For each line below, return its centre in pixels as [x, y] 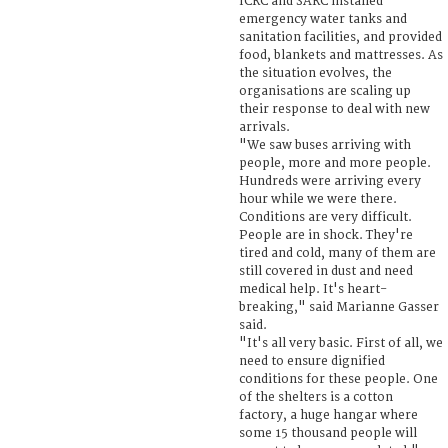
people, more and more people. [335, 163]
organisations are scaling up [325, 91]
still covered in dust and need [326, 271]
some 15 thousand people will [328, 433]
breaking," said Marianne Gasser [339, 307]
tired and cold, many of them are [337, 253]
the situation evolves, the [315, 73]
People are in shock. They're [326, 235]
